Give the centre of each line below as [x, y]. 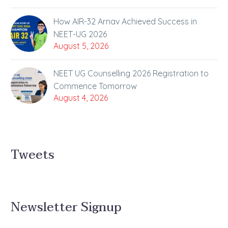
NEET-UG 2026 [80, 34]
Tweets [33, 155]
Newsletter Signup [66, 208]
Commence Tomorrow [95, 86]
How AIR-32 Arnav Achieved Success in [125, 22]
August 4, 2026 [81, 98]
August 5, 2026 [81, 46]
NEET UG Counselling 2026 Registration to [131, 74]
